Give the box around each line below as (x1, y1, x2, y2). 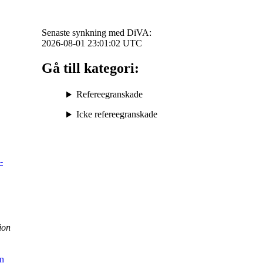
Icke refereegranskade (76, 109, 157, 120)
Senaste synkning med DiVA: (42, 28, 151, 38)
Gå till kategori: (42, 60, 139, 76)
